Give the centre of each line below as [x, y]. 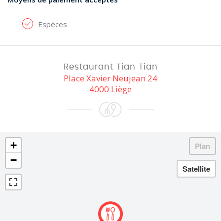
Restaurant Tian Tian [110, 67]
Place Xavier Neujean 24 [110, 78]
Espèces [53, 24]
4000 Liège [110, 89]
